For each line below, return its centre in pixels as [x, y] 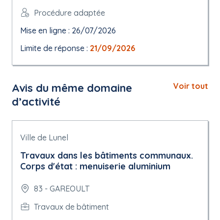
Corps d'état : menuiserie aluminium [95, 166]
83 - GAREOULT [62, 189]
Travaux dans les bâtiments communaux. [107, 155]
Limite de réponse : [55, 48]
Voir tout [191, 86]
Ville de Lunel [44, 137]
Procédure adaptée [69, 13]
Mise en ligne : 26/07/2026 [68, 30]
